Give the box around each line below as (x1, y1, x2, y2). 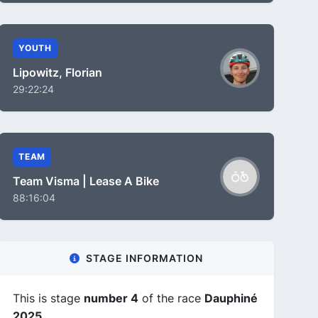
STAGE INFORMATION (86, 252, 203, 264)
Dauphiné (204, 291, 258, 305)
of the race (138, 291, 204, 305)
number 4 (84, 291, 138, 305)
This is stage (13, 291, 84, 305)
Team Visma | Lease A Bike (13, 174, 159, 188)
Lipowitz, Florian (13, 65, 102, 79)
